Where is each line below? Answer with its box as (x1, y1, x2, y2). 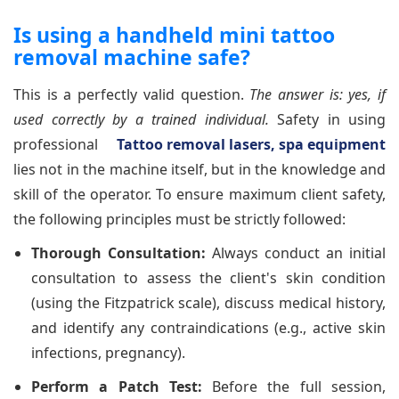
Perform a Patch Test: (31, 376, 202, 396)
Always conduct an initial (206, 242, 386, 263)
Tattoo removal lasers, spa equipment (117, 134, 386, 154)
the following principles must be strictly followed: (13, 208, 346, 229)
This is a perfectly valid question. (13, 84, 250, 104)
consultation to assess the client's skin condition (31, 267, 386, 288)
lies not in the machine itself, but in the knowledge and (13, 159, 386, 179)
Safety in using (268, 109, 386, 129)
